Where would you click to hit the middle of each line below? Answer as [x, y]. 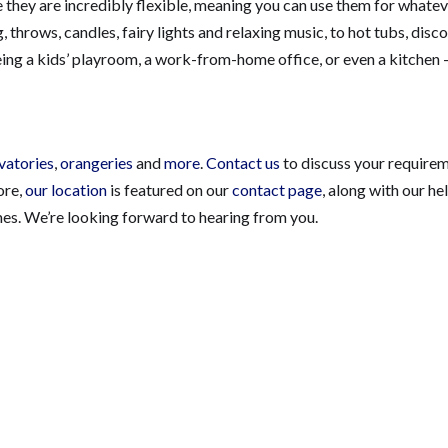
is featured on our [169, 189]
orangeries [96, 162]
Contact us [243, 162]
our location [66, 189]
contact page [277, 189]
